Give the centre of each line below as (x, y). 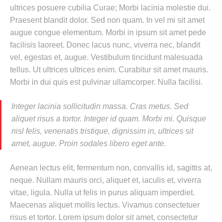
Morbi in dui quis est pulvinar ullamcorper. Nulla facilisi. (106, 82)
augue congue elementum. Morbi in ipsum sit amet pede (108, 32)
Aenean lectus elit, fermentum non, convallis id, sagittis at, (111, 168)
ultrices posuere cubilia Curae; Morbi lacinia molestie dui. (110, 8)
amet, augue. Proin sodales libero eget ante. (89, 143)
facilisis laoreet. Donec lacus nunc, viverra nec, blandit (105, 45)
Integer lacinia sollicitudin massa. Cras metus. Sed (100, 106)
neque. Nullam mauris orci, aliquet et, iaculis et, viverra (106, 180)
